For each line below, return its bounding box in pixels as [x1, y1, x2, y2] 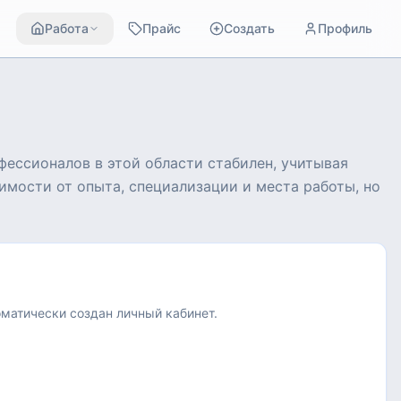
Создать [224, 21, 275, 36]
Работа [45, 21, 89, 36]
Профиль [318, 21, 372, 36]
